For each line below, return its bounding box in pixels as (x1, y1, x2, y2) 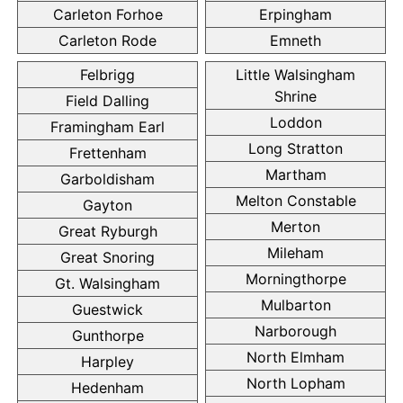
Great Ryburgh (58, 221, 157, 240)
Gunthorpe (71, 326, 144, 345)
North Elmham (246, 347, 345, 366)
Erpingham (259, 4, 332, 23)
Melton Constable (235, 191, 356, 210)
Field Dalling (66, 91, 149, 110)
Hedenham (71, 378, 144, 397)
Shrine (274, 86, 317, 105)
